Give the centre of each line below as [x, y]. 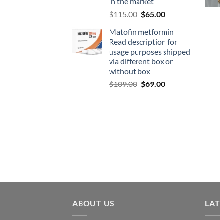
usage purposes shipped [150, 51]
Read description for [143, 41]
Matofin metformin [141, 31]
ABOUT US [94, 203]
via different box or [141, 61]
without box [130, 71]
